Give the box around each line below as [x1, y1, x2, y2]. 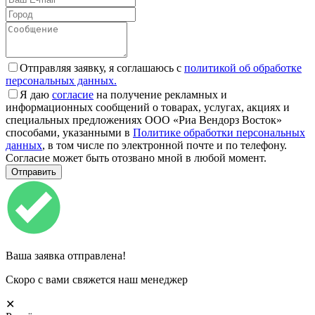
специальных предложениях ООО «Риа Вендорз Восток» [6, 113, 282, 126]
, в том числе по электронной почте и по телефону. [42, 139, 287, 151]
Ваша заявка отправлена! [6, 249, 126, 262]
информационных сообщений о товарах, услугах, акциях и [6, 101, 290, 113]
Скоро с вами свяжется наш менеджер [6, 273, 188, 285]
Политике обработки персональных [133, 126, 305, 139]
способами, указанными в [6, 126, 133, 139]
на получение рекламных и [94, 88, 227, 101]
